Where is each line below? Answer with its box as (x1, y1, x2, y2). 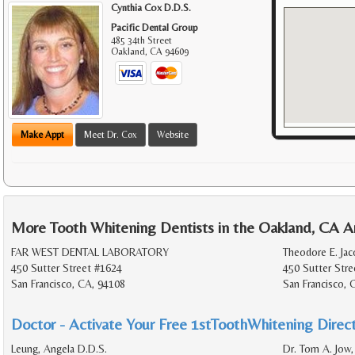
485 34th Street (111, 35, 173, 47)
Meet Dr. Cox (84, 129, 137, 141)
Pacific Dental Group (111, 21, 199, 34)
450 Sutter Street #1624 (11, 261, 122, 275)
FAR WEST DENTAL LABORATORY (11, 246, 169, 259)
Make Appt (21, 129, 64, 141)
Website (157, 129, 189, 141)
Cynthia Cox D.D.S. (111, 2, 192, 14)
